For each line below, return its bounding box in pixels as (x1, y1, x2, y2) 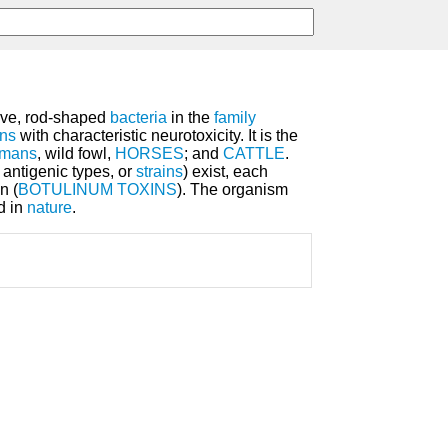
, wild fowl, (37, 145, 115, 163)
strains (136, 163, 183, 181)
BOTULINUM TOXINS (18, 181, 177, 199)
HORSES (115, 145, 184, 163)
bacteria (110, 109, 167, 127)
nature (27, 199, 72, 217)
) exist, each (183, 163, 268, 181)
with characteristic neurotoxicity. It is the (16, 127, 298, 145)
